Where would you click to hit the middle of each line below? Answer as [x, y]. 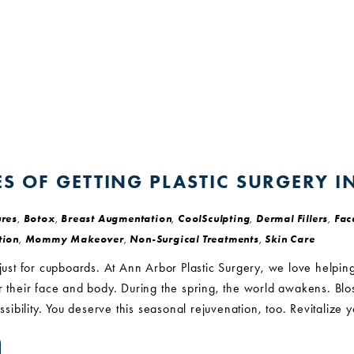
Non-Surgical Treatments [194, 239]
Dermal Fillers [292, 218]
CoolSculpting [214, 218]
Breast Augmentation [117, 218]
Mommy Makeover [74, 239]
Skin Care [290, 239]
